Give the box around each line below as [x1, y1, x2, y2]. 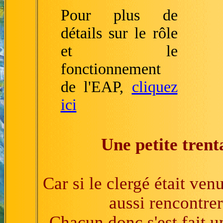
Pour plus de [60, 6, 178, 24]
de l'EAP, [60, 78, 132, 96]
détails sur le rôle [60, 24, 178, 42]
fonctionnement [60, 60, 161, 78]
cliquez [131, 78, 178, 96]
